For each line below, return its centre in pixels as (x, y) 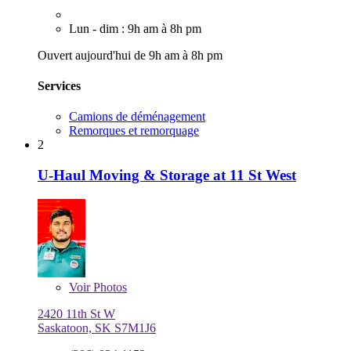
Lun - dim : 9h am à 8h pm (135, 28)
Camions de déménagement (137, 117)
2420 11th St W (76, 313)
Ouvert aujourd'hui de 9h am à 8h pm (130, 55)
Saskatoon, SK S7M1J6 (97, 327)
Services (59, 85)
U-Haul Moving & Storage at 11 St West (167, 175)
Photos (109, 287)
